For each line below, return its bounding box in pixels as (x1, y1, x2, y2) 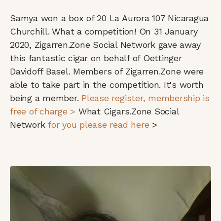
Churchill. (10, 26, 50, 37)
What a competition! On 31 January (52, 26, 198, 37)
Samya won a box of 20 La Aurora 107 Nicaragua (10, 12, 209, 23)
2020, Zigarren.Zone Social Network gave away (10, 39, 201, 50)
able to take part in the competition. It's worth (10, 79, 204, 90)
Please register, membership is (81, 92, 210, 103)
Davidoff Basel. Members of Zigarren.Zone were (10, 66, 204, 76)
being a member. (10, 92, 82, 103)
